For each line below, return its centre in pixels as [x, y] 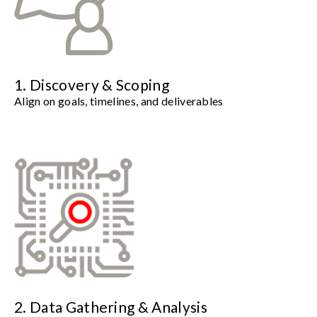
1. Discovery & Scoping [92, 84]
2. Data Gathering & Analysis [111, 306]
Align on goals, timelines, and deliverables [119, 100]
